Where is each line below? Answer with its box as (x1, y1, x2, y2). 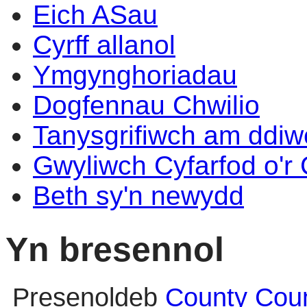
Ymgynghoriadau (33, 60, 237, 90)
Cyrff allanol (33, 30, 175, 60)
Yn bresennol (5, 229, 224, 269)
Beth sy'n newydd (33, 181, 244, 210)
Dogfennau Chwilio (33, 90, 260, 120)
